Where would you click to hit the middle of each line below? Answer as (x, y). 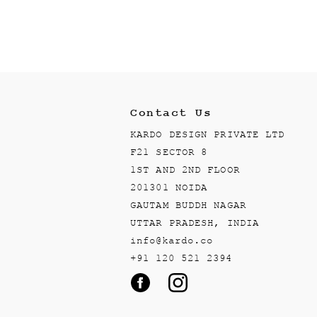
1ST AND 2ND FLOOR (185, 169)
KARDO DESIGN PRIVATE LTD (208, 134)
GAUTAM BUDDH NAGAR (188, 205)
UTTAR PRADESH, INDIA (195, 223)
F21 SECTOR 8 (169, 152)
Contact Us (171, 113)
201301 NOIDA (169, 187)
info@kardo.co (172, 240)
